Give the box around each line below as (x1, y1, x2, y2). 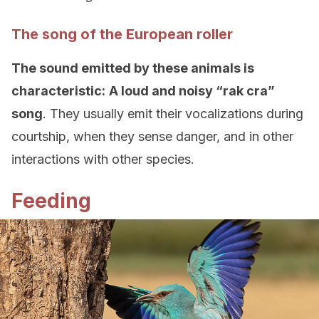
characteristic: (11, 83, 105, 98)
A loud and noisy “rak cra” (109, 83, 275, 98)
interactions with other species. (11, 152, 194, 167)
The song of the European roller (11, 26, 233, 43)
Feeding (11, 189, 91, 213)
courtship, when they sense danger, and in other (11, 129, 293, 144)
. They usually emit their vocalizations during (43, 106, 303, 121)
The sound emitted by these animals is (11, 61, 254, 75)
